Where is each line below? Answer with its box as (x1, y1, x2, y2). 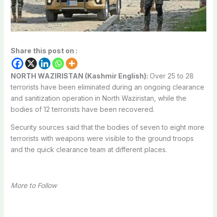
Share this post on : (10, 46, 77, 55)
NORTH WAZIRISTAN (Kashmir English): (10, 71, 150, 80)
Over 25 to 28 (149, 71, 194, 80)
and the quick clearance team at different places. (10, 145, 167, 154)
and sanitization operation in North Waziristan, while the (10, 93, 186, 102)
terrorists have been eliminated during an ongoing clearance (10, 82, 204, 91)
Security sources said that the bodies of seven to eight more (10, 123, 204, 131)
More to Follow (10, 181, 57, 189)
